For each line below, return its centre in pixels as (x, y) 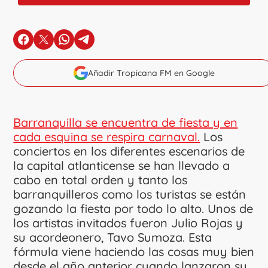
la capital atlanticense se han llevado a (122, 165)
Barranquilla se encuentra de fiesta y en (126, 122)
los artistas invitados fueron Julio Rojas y (128, 223)
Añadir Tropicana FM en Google (151, 73)
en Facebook (52, 45)
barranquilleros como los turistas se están (130, 194)
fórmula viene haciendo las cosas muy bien (134, 252)
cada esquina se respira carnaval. (107, 137)
